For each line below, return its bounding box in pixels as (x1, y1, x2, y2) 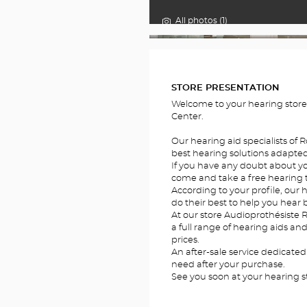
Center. (171, 112, 204, 122)
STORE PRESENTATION (171, 83, 280, 93)
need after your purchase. (171, 260, 285, 270)
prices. (171, 236, 199, 245)
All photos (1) (175, 16, 228, 25)
